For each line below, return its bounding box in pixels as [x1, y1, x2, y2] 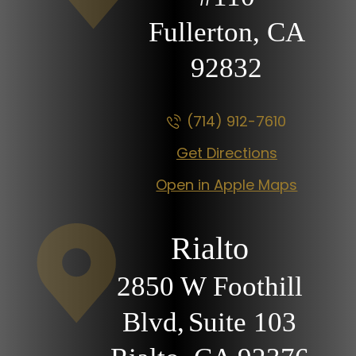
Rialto [170, 230, 249, 266]
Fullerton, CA [148, 16, 305, 48]
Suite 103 [188, 306, 297, 338]
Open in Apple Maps [156, 174, 298, 195]
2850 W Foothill [116, 270, 303, 302]
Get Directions [176, 142, 277, 163]
